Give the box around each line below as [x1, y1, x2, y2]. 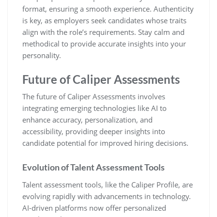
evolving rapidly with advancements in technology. [22, 191, 191, 201]
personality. [22, 50, 61, 60]
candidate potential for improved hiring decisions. [22, 138, 188, 148]
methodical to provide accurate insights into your [22, 38, 186, 48]
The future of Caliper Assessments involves [22, 91, 165, 101]
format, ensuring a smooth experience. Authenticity [22, 3, 194, 14]
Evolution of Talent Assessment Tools [22, 161, 165, 172]
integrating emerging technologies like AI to [22, 103, 167, 113]
